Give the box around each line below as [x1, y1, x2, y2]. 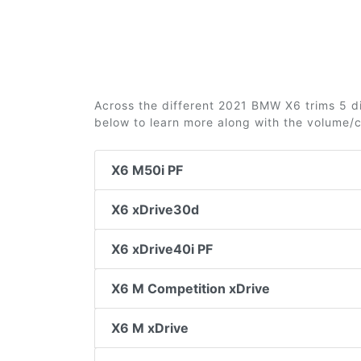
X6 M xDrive [111, 320, 189, 336]
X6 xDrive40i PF [111, 241, 213, 257]
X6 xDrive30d [111, 201, 199, 218]
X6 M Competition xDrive [111, 280, 270, 297]
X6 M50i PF [111, 162, 183, 178]
